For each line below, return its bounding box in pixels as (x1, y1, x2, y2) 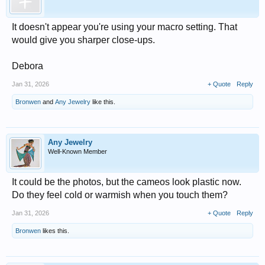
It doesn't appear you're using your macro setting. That (12, 21, 237, 32)
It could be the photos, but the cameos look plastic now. (12, 176, 241, 187)
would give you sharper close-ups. (12, 34, 155, 45)
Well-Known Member (48, 147, 107, 155)
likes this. (41, 227, 69, 234)
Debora (12, 60, 43, 71)
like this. (91, 98, 115, 105)
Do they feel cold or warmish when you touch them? (12, 189, 228, 200)
